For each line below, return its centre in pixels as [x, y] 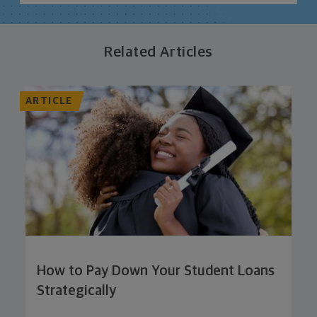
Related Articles [158, 52]
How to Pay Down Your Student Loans [156, 271]
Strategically [76, 290]
